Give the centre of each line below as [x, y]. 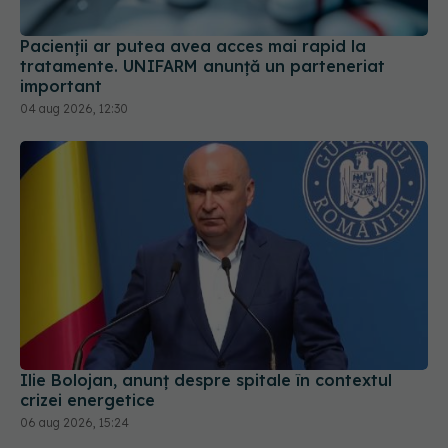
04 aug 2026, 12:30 [74, 108]
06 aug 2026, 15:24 [74, 423]
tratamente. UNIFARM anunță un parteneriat [202, 65]
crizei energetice [87, 400]
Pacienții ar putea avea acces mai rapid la [193, 45]
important [61, 85]
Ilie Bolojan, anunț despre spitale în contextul [206, 380]
